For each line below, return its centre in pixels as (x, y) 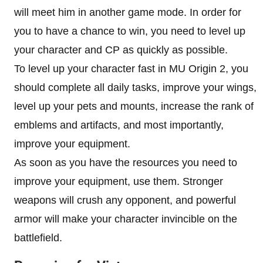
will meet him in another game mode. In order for (128, 12)
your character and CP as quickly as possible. (121, 50)
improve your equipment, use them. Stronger (119, 181)
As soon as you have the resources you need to (126, 162)
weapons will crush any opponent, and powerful (125, 200)
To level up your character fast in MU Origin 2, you (131, 68)
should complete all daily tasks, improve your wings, (135, 87)
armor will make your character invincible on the (126, 219)
